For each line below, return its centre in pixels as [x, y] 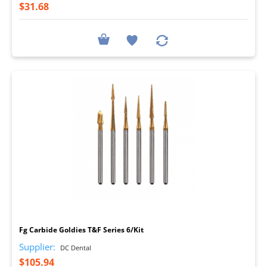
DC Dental [75, 247]
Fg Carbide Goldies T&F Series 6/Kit [81, 229]
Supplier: [37, 246]
